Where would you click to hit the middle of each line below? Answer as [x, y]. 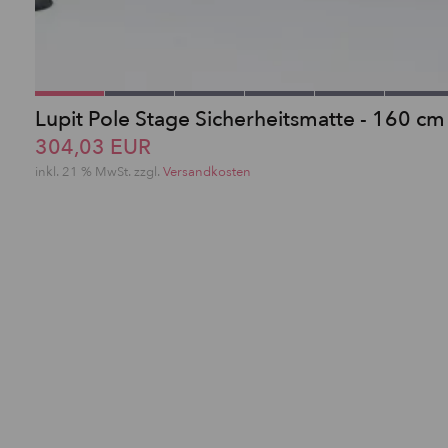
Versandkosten [207, 171]
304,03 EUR [93, 147]
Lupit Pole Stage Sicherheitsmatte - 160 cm [240, 119]
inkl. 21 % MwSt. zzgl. [99, 171]
